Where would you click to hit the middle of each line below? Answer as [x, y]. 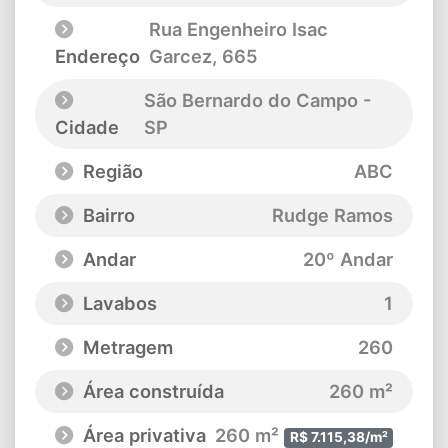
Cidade [87, 127]
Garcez [181, 56]
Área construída [151, 391]
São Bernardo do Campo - [258, 100]
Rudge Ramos [332, 215]
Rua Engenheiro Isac [239, 29]
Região [110, 171]
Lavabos [117, 303]
